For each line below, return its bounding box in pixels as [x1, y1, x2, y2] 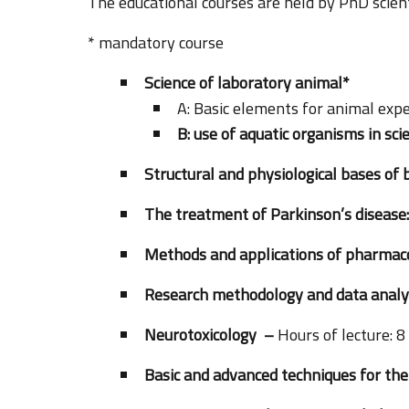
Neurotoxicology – [144, 321, 278, 347]
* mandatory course [88, 29, 224, 55]
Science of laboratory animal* [144, 69, 350, 95]
